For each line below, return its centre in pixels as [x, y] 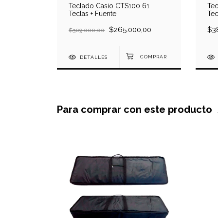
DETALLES [93, 57]
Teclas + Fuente [92, 14]
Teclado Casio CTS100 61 [109, 6]
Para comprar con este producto [135, 110]
